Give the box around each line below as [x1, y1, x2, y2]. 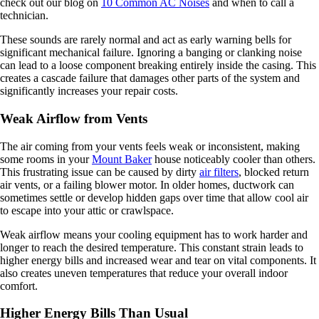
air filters [199, 165, 239, 178]
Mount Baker [92, 152, 152, 165]
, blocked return [239, 165, 309, 178]
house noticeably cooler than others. [152, 152, 315, 165]
